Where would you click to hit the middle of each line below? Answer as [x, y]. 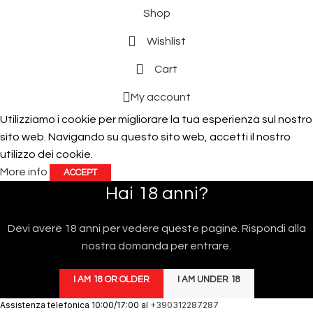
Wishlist [166, 41]
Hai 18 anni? [156, 193]
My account [161, 97]
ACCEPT [80, 172]
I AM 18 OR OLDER [111, 279]
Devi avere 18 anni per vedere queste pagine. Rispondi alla [156, 228]
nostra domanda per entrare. [156, 246]
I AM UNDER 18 [209, 279]
